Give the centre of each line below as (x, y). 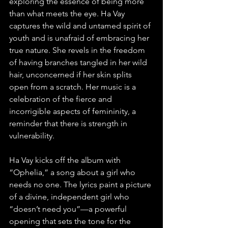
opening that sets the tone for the (71, 221)
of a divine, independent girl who (70, 197)
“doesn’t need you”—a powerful (69, 209)
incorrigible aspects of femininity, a (74, 111)
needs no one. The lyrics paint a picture (81, 185)
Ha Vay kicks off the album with (66, 160)
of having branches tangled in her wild (79, 63)
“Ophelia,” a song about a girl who (73, 173)
